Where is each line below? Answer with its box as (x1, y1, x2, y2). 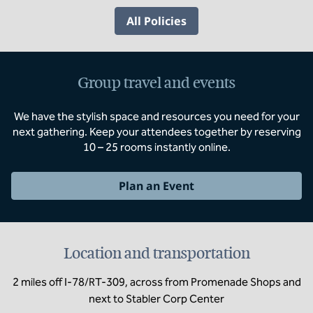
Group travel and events (78, 73, 235, 92)
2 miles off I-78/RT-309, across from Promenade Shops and (12, 275, 301, 289)
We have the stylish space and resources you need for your (13, 110, 300, 123)
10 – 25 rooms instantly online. (82, 140, 231, 154)
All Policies (126, 13, 187, 29)
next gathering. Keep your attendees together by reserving (12, 125, 301, 138)
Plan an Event (119, 178, 194, 194)
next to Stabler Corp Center (89, 292, 224, 305)
